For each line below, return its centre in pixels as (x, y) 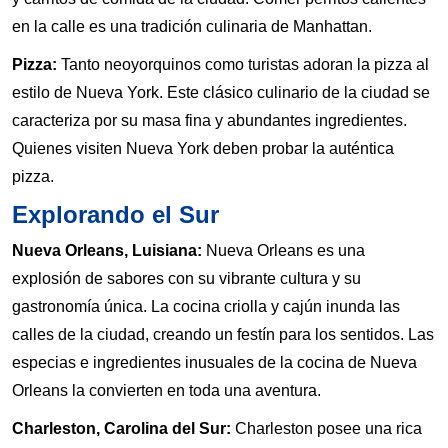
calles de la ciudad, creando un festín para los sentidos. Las (223, 334)
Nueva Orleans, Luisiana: (107, 250)
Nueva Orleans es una (283, 250)
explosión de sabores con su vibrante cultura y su (186, 278)
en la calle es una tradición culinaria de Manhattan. (192, 26)
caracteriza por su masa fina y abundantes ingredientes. (209, 120)
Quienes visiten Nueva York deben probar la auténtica (203, 148)
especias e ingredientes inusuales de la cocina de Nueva (214, 362)
